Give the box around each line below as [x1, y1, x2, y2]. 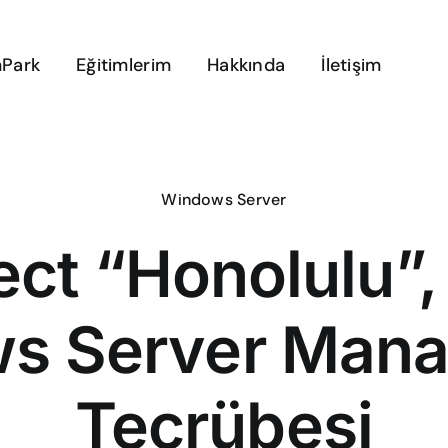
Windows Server [161, 189, 287, 210]
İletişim [321, 53, 382, 77]
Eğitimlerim [76, 53, 172, 77]
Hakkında [207, 53, 286, 77]
